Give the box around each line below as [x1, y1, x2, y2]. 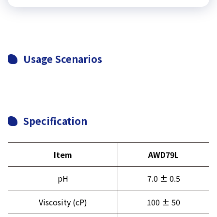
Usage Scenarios [23, 51, 102, 66]
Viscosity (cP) [39, 196, 87, 208]
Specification [23, 113, 87, 128]
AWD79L [148, 148, 179, 160]
